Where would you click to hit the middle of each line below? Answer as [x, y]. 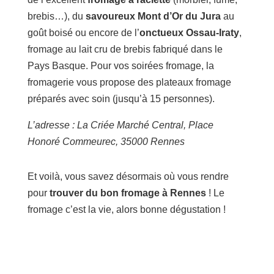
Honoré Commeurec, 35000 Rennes [106, 142]
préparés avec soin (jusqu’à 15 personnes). [121, 99]
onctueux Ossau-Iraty [189, 33]
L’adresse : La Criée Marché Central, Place [120, 125]
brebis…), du [56, 17]
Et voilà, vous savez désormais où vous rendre [128, 177]
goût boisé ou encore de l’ [83, 33]
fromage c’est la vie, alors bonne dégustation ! [128, 210]
